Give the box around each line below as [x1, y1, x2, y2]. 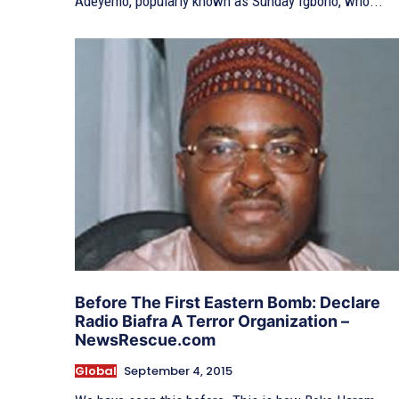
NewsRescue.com [75, 330, 216, 349]
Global [75, 362, 117, 379]
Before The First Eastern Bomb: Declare [75, 292, 380, 312]
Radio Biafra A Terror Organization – [75, 311, 349, 330]
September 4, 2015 [124, 362, 232, 379]
